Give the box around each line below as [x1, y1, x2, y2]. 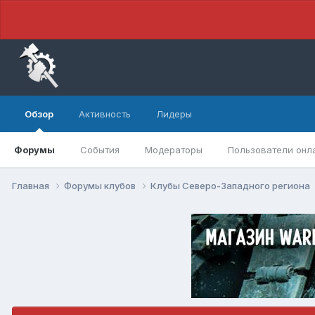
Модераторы [145, 144, 202, 155]
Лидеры [156, 108, 192, 120]
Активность [79, 108, 131, 120]
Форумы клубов [64, 179, 138, 191]
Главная [12, 179, 51, 191]
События [80, 144, 120, 155]
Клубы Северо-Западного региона [150, 179, 312, 191]
